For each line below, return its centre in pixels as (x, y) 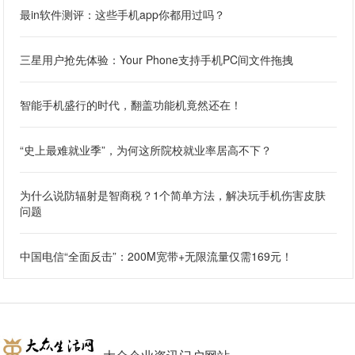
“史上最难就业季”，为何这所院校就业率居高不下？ (146, 150)
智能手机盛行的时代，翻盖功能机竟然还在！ (131, 105)
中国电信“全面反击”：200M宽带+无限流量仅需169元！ (157, 256)
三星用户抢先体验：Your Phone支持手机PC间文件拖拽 (157, 60)
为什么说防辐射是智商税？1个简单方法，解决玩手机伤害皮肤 (173, 195)
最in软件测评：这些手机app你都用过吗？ (123, 15)
